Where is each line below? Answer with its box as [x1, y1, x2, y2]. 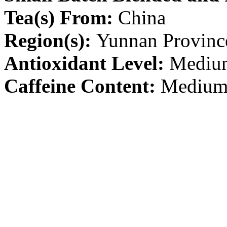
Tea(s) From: [4, 7, 118, 28]
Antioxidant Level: [4, 52, 164, 74]
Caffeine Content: [4, 75, 156, 97]
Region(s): [4, 29, 96, 51]
